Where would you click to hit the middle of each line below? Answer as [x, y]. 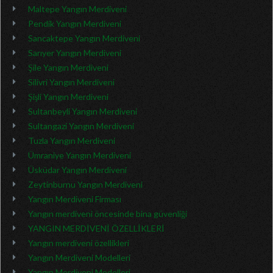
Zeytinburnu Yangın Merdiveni [85, 184]
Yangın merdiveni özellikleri [79, 243]
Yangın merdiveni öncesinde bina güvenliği [108, 214]
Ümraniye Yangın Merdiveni [80, 155]
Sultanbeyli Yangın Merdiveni [83, 111]
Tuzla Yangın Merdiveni [72, 140]
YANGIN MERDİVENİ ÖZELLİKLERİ [96, 228]
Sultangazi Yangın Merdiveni [81, 126]
